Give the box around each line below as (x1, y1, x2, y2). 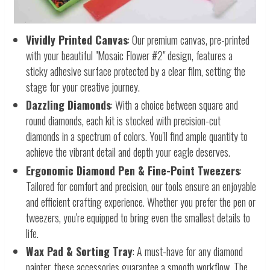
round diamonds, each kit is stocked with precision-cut (26, 113, 221, 129)
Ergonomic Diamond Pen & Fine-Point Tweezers (26, 162, 240, 178)
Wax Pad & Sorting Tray (26, 243, 133, 260)
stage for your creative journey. (26, 78, 140, 95)
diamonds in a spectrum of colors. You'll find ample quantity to (26, 128, 248, 145)
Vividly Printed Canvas (26, 31, 128, 48)
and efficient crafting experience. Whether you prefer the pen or (26, 193, 256, 210)
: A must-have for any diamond (133, 243, 243, 260)
